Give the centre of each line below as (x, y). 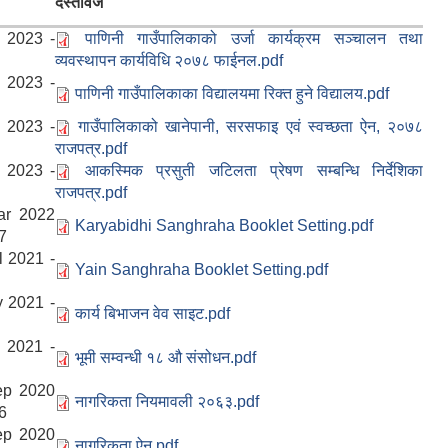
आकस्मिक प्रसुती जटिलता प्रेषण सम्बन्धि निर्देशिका (253, 170)
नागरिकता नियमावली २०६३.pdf (167, 401)
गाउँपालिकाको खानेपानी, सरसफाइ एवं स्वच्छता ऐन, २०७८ (251, 126)
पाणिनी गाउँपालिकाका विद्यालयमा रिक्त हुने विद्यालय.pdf (232, 93)
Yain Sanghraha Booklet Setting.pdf (201, 269)
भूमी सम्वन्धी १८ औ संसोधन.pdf (165, 357)
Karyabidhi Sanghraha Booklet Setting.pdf (224, 225)
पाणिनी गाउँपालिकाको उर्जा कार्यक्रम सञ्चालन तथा (253, 38)
